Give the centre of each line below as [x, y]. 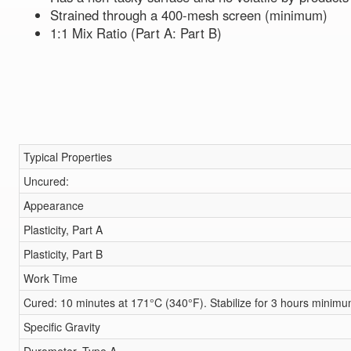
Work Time [50, 279]
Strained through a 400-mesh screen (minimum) [188, 15]
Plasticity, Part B [63, 254]
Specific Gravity [62, 327]
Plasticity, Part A [63, 230]
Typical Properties [67, 157]
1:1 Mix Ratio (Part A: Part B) [136, 33]
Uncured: [46, 181]
